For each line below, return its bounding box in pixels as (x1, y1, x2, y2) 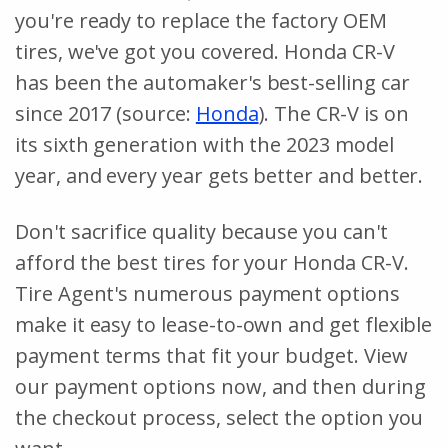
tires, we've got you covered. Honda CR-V (15, 37, 395, 65)
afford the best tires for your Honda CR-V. (15, 248, 409, 276)
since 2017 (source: (15, 99, 196, 127)
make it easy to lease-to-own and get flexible (15, 310, 433, 338)
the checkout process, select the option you (15, 403, 424, 431)
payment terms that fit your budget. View (15, 341, 408, 369)
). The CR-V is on (258, 99, 409, 127)
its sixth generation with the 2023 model (15, 130, 394, 158)
